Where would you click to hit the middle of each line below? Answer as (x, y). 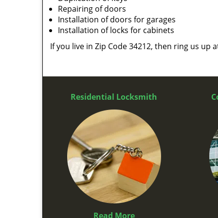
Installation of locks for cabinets (116, 30)
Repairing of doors (92, 9)
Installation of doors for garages (117, 19)
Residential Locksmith (114, 97)
